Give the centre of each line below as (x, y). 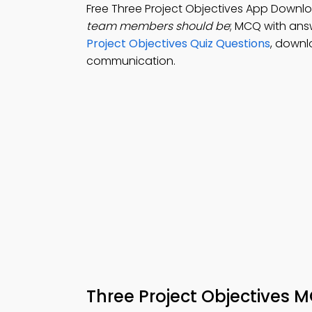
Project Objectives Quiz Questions (178, 44)
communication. (131, 61)
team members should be (158, 26)
